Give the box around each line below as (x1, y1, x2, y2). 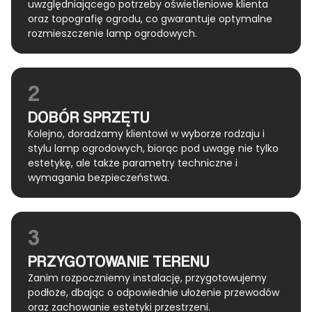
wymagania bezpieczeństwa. (28, 171, 169, 185)
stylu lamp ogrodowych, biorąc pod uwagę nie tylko (28, 141, 279, 156)
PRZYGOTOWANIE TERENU (28, 251, 210, 271)
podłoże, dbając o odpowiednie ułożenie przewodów (28, 286, 279, 300)
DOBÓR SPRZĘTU (28, 107, 150, 127)
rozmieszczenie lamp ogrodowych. (28, 26, 197, 41)
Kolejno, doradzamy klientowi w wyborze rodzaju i (28, 127, 265, 141)
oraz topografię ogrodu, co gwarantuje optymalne (28, 12, 272, 26)
